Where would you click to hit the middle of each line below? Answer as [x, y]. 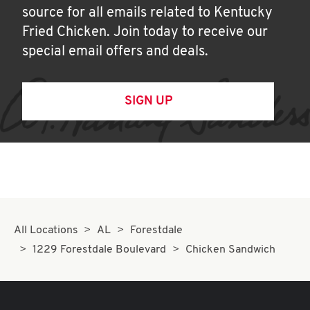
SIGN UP [148, 101]
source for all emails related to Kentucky [147, 13]
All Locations [46, 230]
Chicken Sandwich [230, 250]
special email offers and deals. [115, 52]
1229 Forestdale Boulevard [100, 250]
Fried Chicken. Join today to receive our [145, 33]
